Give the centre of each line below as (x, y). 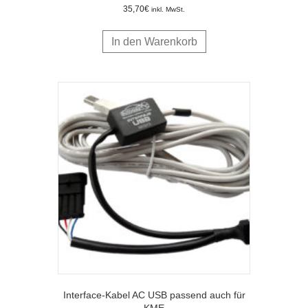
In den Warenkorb (154, 41)
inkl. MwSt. (168, 9)
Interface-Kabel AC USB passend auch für (154, 295)
